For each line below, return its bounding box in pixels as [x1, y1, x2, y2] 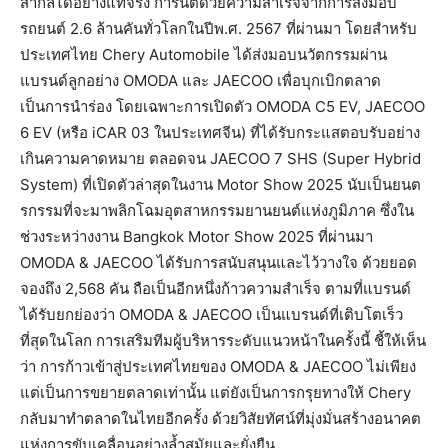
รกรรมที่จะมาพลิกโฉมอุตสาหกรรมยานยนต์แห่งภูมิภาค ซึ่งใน [20, 201, 414, 221]
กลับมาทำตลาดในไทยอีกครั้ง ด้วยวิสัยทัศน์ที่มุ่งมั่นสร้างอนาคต [20, 409, 421, 429]
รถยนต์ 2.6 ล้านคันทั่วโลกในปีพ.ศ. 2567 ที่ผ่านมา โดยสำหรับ [20, 19, 417, 39]
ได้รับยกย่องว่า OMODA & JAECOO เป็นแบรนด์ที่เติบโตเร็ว [20, 305, 403, 325]
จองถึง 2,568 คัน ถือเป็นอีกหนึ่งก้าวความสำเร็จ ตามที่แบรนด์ [20, 279, 411, 299]
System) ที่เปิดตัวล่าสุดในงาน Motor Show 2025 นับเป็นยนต [20, 175, 421, 195]
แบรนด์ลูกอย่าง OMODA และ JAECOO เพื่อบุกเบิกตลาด [20, 71, 381, 91]
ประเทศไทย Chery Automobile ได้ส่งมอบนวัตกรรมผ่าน [20, 45, 387, 65]
